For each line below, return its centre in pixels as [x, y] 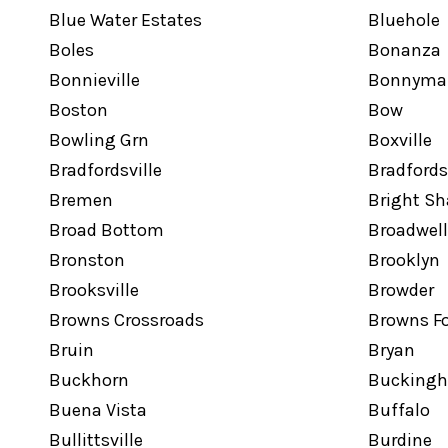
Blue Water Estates [125, 20]
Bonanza [404, 50]
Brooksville [93, 290]
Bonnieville [94, 80]
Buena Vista [97, 410]
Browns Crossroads [126, 320]
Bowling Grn [98, 140]
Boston [78, 110]
